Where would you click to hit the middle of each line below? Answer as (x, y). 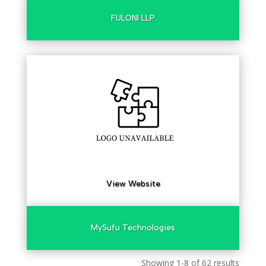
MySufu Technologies (133, 228)
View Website (133, 184)
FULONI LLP (133, 18)
